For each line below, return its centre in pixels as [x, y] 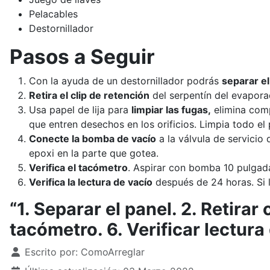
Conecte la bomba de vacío [93, 139]
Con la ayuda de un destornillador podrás [125, 81]
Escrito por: [51, 252]
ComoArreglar [113, 252]
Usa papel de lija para [80, 110]
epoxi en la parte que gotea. [94, 153]
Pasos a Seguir [82, 57]
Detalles [28, 251]
